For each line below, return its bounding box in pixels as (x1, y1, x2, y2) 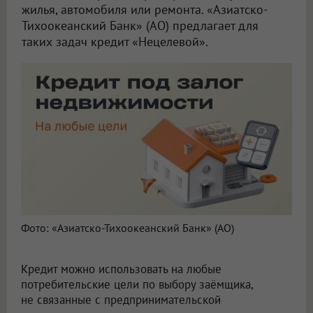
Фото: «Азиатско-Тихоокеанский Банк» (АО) (21, 221, 234, 235)
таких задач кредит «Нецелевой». (22, 33, 208, 50)
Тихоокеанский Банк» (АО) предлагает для (22, 17, 259, 34)
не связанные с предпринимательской (21, 292, 221, 308)
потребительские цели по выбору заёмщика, (21, 277, 253, 293)
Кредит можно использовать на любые (21, 261, 221, 277)
